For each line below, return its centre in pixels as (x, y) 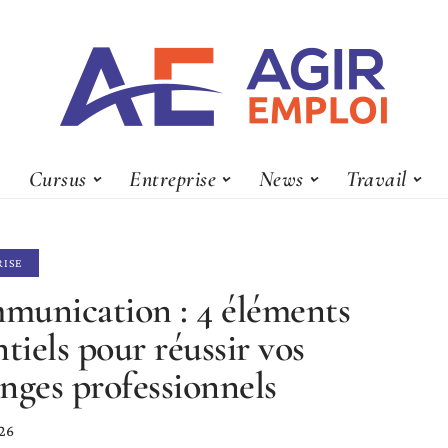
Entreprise (173, 178)
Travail (376, 178)
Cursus (57, 178)
